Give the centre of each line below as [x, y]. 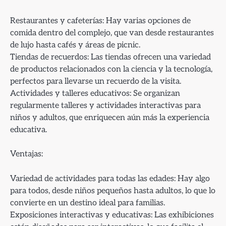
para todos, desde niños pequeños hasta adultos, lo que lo [113, 190]
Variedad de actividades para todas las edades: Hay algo [110, 178]
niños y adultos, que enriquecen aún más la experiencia [110, 118]
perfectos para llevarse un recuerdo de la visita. [96, 81]
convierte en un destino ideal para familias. [88, 203]
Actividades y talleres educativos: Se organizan [95, 94]
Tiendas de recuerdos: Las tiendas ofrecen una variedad [110, 57]
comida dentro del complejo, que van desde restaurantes [112, 33]
